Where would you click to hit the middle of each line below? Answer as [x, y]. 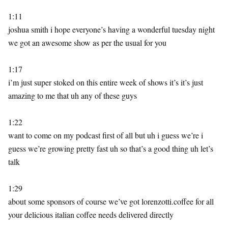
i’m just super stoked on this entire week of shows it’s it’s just [106, 82]
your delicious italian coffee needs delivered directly [91, 215]
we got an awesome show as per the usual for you [87, 42]
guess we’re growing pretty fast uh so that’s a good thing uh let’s [111, 148]
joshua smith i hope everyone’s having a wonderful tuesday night [111, 29]
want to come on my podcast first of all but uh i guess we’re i [106, 135]
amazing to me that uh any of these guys [73, 95]
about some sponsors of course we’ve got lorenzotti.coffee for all [111, 201]
